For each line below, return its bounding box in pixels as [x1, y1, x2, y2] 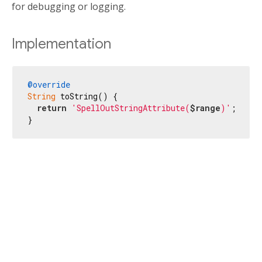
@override [27, 78, 70, 90]
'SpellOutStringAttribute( [71, 102, 190, 113]
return [37, 102, 67, 113]
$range [190, 102, 220, 113]
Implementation [12, 35, 111, 53]
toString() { [56, 90, 118, 102]
